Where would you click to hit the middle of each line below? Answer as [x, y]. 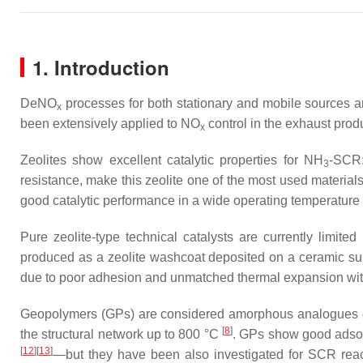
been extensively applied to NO [110, 124]
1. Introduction [101, 67]
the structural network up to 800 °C [121, 334]
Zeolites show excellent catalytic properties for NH [172, 160]
